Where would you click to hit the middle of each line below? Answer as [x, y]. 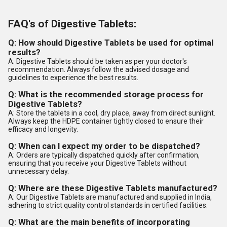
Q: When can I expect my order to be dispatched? [104, 146]
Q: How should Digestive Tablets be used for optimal [111, 43]
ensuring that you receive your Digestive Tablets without [97, 163]
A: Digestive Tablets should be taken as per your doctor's [98, 61]
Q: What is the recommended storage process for [106, 94]
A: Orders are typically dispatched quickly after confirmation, [104, 155]
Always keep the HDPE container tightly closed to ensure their [106, 121]
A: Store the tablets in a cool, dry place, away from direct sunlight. [112, 113]
